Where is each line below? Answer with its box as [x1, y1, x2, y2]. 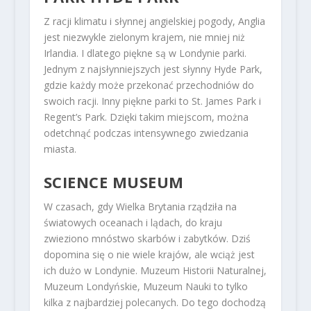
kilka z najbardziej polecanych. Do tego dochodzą [43, 296, 266, 310]
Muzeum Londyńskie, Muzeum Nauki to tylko [43, 280, 248, 294]
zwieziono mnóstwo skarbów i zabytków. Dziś [43, 232, 251, 246]
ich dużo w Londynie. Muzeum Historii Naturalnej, [43, 264, 267, 278]
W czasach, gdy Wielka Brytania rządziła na [43, 200, 237, 214]
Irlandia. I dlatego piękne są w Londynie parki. [43, 47, 246, 60]
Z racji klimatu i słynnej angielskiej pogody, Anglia [43, 15, 265, 28]
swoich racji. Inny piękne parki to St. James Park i [43, 94, 261, 108]
